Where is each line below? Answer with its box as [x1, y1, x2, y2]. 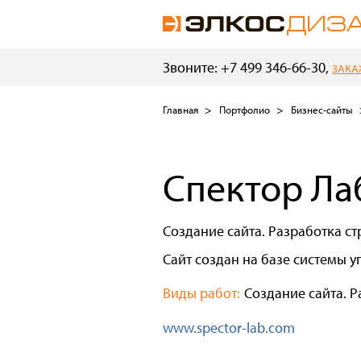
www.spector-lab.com [163, 318, 295, 338]
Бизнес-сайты [291, 103, 353, 116]
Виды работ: [163, 284, 240, 303]
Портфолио [219, 103, 270, 116]
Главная [163, 103, 198, 116]
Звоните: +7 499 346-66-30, [163, 58, 332, 77]
